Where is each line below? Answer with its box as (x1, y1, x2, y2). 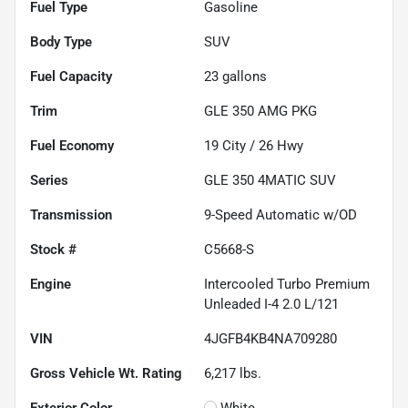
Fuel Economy (30, 137, 114, 154)
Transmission (30, 206, 112, 223)
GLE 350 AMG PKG (204, 102, 317, 119)
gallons (219, 67, 267, 85)
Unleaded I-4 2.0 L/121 (204, 295, 339, 312)
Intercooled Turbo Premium (204, 275, 370, 292)
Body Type (30, 33, 92, 50)
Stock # (30, 240, 76, 258)
